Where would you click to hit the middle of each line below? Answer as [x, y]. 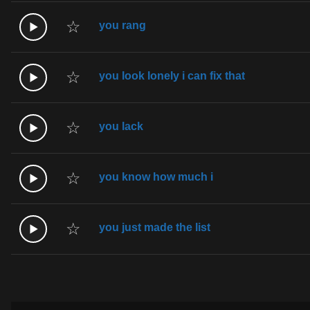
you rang [122, 25]
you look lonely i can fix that [172, 75]
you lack [121, 126]
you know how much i [156, 176]
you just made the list [155, 227]
